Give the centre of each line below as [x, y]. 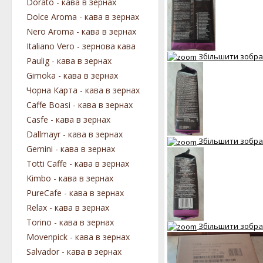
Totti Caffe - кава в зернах [78, 163]
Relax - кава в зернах [68, 208]
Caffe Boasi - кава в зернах [80, 105]
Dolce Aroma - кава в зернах [83, 17]
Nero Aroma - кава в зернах [81, 31]
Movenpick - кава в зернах [78, 237]
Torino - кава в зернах [70, 222]
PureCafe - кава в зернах [75, 193]
